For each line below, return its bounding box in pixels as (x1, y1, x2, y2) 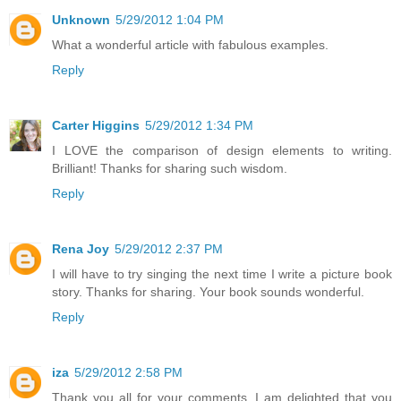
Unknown (52, 13, 110, 28)
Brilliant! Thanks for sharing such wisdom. (52, 161, 287, 176)
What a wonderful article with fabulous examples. (52, 38, 328, 53)
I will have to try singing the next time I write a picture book (52, 267, 392, 282)
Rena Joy (52, 242, 109, 257)
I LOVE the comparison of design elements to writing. (52, 143, 392, 158)
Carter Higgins (52, 118, 140, 133)
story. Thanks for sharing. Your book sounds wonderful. (52, 285, 364, 300)
